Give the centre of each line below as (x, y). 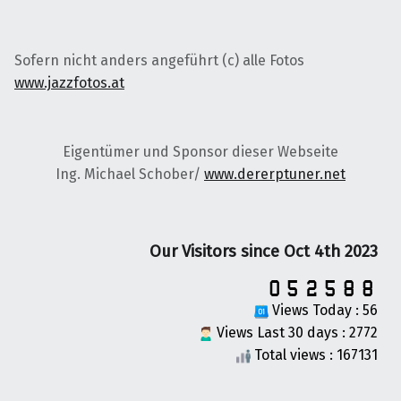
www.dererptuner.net (275, 175)
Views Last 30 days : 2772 (295, 333)
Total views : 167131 (314, 355)
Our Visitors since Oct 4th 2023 (264, 251)
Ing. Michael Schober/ (130, 175)
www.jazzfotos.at (69, 83)
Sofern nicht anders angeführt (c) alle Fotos (159, 61)
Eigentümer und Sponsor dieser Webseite (200, 152)
